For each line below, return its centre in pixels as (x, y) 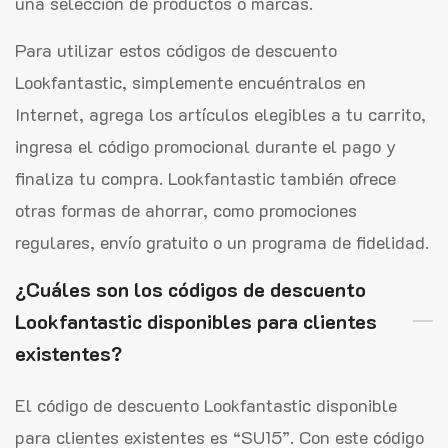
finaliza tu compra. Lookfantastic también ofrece (205, 177)
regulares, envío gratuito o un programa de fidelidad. (222, 241)
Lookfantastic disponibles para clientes (196, 320)
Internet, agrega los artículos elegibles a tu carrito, (220, 113)
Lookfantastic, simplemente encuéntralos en (190, 81)
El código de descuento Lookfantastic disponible (206, 404)
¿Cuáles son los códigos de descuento (190, 288)
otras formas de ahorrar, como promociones (186, 209)
